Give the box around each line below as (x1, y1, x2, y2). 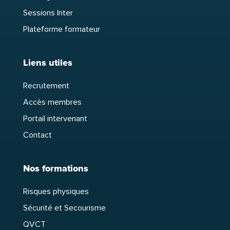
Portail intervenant (23, 113, 87, 124)
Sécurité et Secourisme (23, 203, 106, 214)
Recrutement (23, 81, 69, 91)
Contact (23, 130, 52, 141)
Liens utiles (23, 57, 72, 69)
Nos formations (23, 163, 88, 175)
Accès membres (23, 97, 82, 108)
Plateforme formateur (23, 24, 100, 35)
